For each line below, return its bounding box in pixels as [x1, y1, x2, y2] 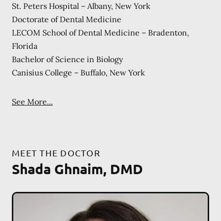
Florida [12, 40, 37, 51]
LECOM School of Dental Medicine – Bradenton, [12, 27, 189, 37]
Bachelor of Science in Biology [12, 54, 123, 64]
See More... [12, 96, 53, 107]
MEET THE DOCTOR [12, 147, 100, 158]
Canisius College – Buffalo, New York [12, 67, 145, 77]
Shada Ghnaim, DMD [12, 159, 143, 177]
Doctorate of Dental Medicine [12, 14, 121, 24]
